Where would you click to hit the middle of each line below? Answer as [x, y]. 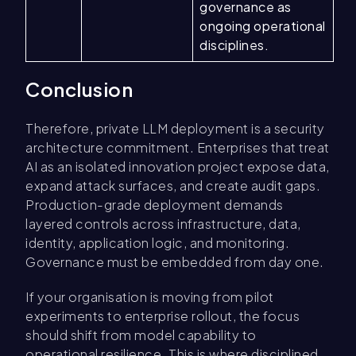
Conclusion [79, 89]
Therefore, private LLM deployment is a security [175, 129]
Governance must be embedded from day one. [175, 262]
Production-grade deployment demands [155, 205]
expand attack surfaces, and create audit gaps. [173, 186]
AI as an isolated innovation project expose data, [178, 167]
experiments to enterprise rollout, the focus [163, 316]
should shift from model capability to [141, 335]
